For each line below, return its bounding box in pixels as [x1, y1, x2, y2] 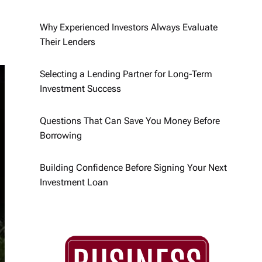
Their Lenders [40, 36, 95, 47]
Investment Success [40, 83, 121, 94]
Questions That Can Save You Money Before [40, 115, 220, 126]
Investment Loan [40, 177, 108, 188]
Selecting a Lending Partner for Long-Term [40, 68, 212, 80]
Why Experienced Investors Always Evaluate [40, 22, 218, 33]
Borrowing [40, 130, 82, 141]
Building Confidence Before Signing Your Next [40, 162, 227, 173]
